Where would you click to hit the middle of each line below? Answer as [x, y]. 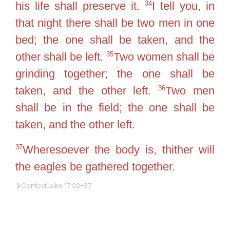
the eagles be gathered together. [95, 167]
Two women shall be [164, 56]
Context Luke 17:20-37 [56, 185]
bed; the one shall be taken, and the [115, 40]
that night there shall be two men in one [115, 23]
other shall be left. [61, 56]
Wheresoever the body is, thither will [119, 150]
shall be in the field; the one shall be [115, 107]
